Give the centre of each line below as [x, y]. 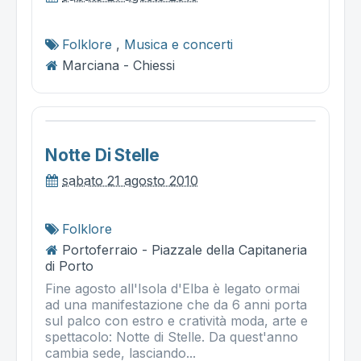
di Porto [69, 266]
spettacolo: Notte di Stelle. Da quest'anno [172, 337]
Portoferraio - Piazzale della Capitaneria [185, 250]
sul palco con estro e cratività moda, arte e [176, 321]
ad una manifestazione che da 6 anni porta [176, 305]
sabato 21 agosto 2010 [130, 180]
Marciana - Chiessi [118, 65]
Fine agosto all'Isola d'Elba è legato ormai [172, 288]
